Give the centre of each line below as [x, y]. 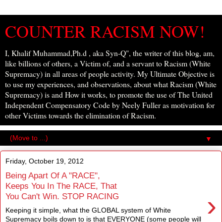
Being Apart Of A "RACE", [53, 175]
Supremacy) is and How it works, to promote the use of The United [109, 94]
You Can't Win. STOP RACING [62, 196]
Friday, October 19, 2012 [45, 161]
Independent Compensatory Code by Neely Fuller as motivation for [110, 105]
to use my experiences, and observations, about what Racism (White [111, 84]
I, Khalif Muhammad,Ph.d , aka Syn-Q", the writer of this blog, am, [110, 53]
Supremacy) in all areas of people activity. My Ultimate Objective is [110, 74]
